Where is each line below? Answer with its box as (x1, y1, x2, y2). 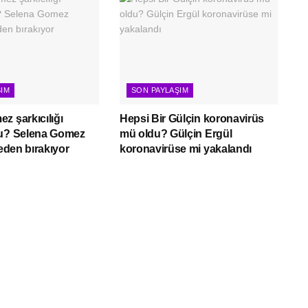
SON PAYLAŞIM (131, 85, 189, 94)
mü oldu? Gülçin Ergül (119, 127, 232, 140)
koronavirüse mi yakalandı (119, 142, 252, 155)
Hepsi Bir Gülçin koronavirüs (119, 112, 265, 124)
